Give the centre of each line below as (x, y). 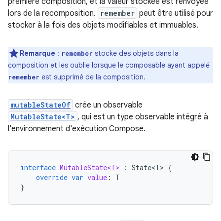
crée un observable (108, 105)
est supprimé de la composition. (92, 77)
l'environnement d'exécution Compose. (77, 129)
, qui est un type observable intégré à (143, 117)
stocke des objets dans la (136, 53)
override (52, 177)
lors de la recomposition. (53, 13)
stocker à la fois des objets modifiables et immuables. (103, 25)
